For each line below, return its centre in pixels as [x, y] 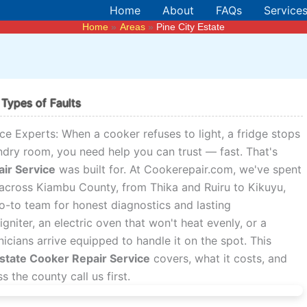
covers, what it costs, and [219, 258]
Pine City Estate [190, 27]
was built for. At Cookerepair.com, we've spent [179, 169]
